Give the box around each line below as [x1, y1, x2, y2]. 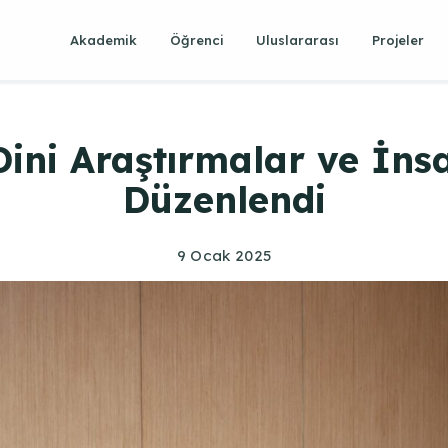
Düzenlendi [122, 176, 326, 222]
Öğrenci [169, 31, 224, 48]
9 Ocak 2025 [176, 245, 272, 265]
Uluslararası [256, 31, 340, 48]
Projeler [371, 31, 424, 48]
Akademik [70, 31, 137, 48]
